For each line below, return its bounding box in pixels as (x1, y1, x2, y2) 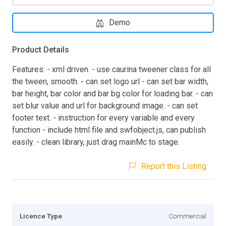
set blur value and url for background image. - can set (12, 100, 198, 110)
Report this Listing (141, 161, 206, 171)
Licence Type (20, 211, 62, 220)
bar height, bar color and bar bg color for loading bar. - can (12, 88, 213, 98)
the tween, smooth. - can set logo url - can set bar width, (12, 76, 208, 86)
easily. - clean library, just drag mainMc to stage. (12, 137, 180, 147)
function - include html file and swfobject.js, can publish (12, 125, 206, 135)
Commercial (168, 211, 206, 220)
